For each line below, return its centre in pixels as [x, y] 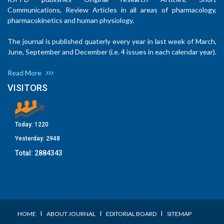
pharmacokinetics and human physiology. [71, 20]
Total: [25, 153]
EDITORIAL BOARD [131, 214]
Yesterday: [30, 139]
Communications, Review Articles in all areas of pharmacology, [112, 10]
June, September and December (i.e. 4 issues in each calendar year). [112, 52]
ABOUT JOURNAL [71, 214]
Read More [27, 73]
